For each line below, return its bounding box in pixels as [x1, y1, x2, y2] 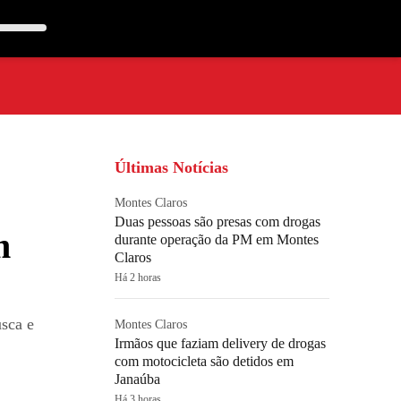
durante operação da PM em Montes [115, 232, 319, 247]
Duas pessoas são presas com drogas [115, 214, 320, 229]
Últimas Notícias [115, 158, 228, 176]
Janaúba [115, 371, 160, 387]
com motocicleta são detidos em [115, 354, 294, 369]
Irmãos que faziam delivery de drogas [115, 336, 326, 351]
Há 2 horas [115, 271, 161, 284]
